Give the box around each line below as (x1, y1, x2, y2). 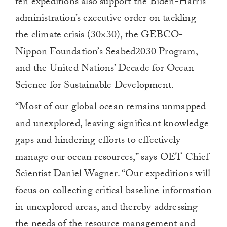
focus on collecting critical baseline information (15, 182, 212, 200)
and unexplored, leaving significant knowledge (15, 116, 209, 133)
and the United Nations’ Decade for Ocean (15, 60, 195, 78)
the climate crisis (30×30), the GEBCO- (15, 27, 183, 45)
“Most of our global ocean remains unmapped (15, 99, 206, 117)
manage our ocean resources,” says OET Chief (15, 149, 209, 167)
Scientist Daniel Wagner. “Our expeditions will (15, 166, 211, 183)
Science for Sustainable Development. (15, 77, 174, 95)
